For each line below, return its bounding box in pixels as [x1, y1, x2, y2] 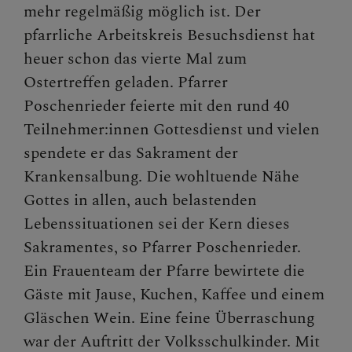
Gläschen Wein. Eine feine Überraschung [24, 306, 315, 331]
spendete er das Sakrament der [24, 141, 238, 166]
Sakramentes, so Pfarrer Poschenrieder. [24, 236, 301, 260]
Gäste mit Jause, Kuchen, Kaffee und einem [24, 283, 324, 307]
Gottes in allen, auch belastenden [24, 189, 257, 213]
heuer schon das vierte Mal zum [24, 47, 247, 71]
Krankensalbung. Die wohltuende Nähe [24, 165, 299, 189]
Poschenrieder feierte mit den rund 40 [24, 94, 289, 119]
